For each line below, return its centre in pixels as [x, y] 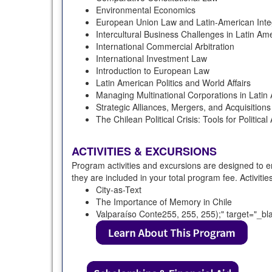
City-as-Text [119, 189]
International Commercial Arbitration [165, 46]
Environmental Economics [146, 9]
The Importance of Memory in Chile [164, 201]
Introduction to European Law [153, 70]
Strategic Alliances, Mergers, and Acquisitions [183, 107]
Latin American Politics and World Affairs [173, 82]
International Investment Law [151, 58]
